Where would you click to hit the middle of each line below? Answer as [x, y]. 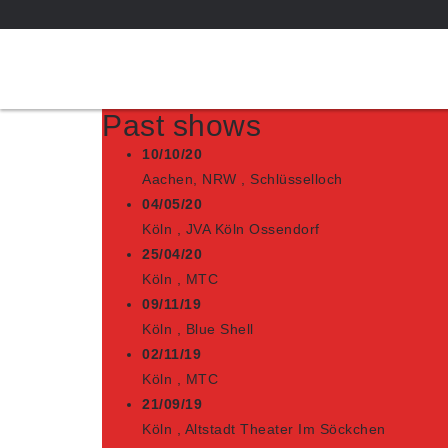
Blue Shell [219, 329]
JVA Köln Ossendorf [252, 229]
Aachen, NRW [189, 179]
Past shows [181, 125]
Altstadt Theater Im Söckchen [285, 429]
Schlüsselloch [296, 179]
